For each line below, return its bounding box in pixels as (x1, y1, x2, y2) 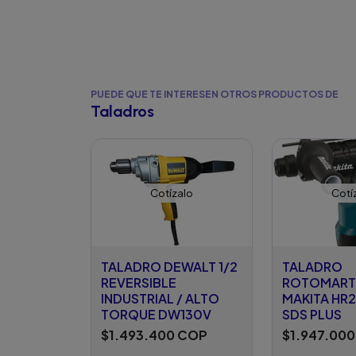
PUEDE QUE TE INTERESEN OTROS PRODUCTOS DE (91, 87, 339, 100)
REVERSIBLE (101, 274, 176, 292)
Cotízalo (150, 186, 193, 200)
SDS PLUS (282, 306, 342, 323)
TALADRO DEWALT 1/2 (101, 258, 238, 276)
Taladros (91, 102, 154, 122)
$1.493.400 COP (101, 327, 207, 344)
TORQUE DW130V (101, 306, 211, 323)
